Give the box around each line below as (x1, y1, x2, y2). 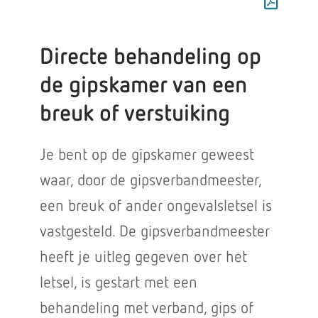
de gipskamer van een (39, 75, 247, 97)
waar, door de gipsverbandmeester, (39, 173, 261, 189)
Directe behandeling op (39, 46, 261, 69)
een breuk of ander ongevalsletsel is (39, 199, 272, 214)
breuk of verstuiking (39, 103, 230, 126)
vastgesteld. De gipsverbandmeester (39, 224, 270, 240)
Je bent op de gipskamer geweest (39, 148, 254, 163)
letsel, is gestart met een (39, 275, 197, 291)
